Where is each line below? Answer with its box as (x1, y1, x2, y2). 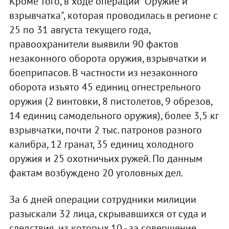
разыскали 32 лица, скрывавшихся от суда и (9, 207, 207, 220)
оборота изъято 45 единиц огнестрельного (9, 80, 201, 94)
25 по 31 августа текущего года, (9, 22, 150, 36)
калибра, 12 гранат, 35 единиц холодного (9, 137, 194, 151)
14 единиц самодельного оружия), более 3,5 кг (9, 108, 218, 122)
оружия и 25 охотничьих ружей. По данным (9, 151, 202, 165)
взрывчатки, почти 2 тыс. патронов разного (9, 123, 202, 136)
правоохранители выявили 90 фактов (9, 37, 178, 51)
